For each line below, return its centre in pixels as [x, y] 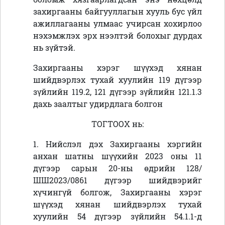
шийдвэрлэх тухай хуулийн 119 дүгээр [118, 80]
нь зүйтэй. [54, 48]
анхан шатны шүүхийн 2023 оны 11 [118, 156]
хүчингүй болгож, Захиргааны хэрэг [118, 192]
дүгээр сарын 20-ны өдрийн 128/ [118, 168]
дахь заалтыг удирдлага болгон [98, 104]
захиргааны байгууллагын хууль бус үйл [118, 12]
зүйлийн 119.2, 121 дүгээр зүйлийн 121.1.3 [118, 92]
